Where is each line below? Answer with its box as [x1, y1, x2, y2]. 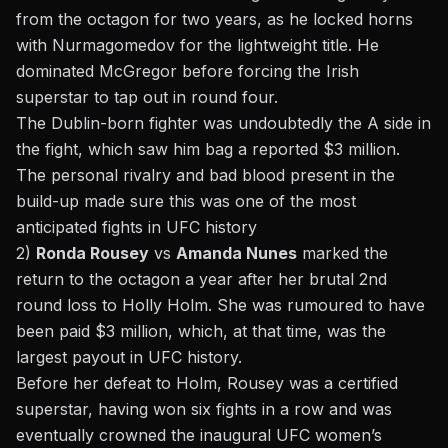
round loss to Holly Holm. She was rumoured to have [16, 295, 425, 316]
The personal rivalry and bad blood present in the [16, 165, 395, 186]
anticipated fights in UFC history [16, 217, 257, 238]
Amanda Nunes [176, 243, 297, 264]
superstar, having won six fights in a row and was [16, 399, 392, 420]
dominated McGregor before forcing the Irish [16, 61, 359, 82]
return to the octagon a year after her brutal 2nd [16, 269, 387, 290]
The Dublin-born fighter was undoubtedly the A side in [16, 113, 431, 134]
